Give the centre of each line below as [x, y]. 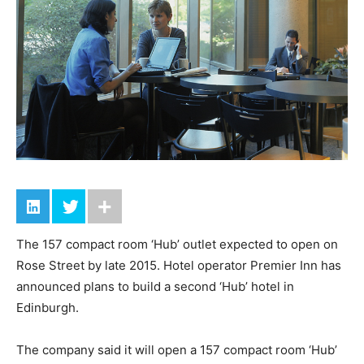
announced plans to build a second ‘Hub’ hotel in [155, 286]
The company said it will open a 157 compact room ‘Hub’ [177, 350]
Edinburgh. [48, 308]
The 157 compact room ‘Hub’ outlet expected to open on [177, 244]
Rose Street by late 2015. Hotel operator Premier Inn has [179, 265]
